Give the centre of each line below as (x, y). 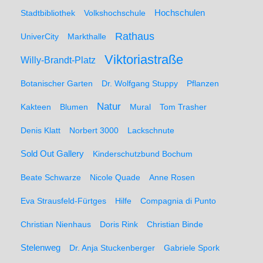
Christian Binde (175, 224)
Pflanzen (203, 83)
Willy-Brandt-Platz (58, 60)
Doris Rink (119, 224)
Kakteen (36, 107)
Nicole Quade (115, 177)
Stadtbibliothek (48, 13)
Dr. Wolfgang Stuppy (140, 83)
